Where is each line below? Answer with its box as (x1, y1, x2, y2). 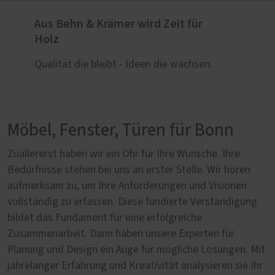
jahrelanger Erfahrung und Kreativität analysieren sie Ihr (7, 260, 263, 271)
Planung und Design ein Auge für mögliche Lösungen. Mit (7, 244, 265, 255)
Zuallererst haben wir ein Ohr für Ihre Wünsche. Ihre (7, 149, 240, 160)
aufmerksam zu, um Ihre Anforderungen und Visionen (7, 180, 247, 192)
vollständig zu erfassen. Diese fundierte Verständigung (7, 196, 257, 207)
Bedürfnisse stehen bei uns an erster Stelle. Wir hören (7, 165, 250, 176)
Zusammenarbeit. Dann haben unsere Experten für (7, 228, 234, 239)
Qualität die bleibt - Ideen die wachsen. (34, 59, 212, 70)
